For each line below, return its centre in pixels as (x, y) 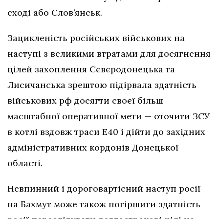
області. (26, 163)
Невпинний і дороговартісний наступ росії (104, 188)
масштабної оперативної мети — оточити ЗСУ (109, 116)
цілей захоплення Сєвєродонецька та (91, 69)
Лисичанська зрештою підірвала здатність (102, 85)
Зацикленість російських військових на (96, 38)
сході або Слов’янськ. (55, 12)
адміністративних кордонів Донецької (93, 147)
